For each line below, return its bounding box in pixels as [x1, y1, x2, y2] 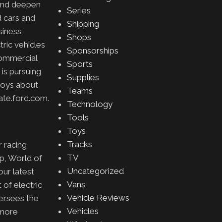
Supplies [66, 72, 99, 82]
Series [66, 5, 91, 15]
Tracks [66, 139, 92, 149]
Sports [66, 59, 93, 69]
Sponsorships [66, 46, 118, 55]
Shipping [66, 19, 99, 29]
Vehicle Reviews [66, 193, 129, 203]
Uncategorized [66, 166, 124, 176]
